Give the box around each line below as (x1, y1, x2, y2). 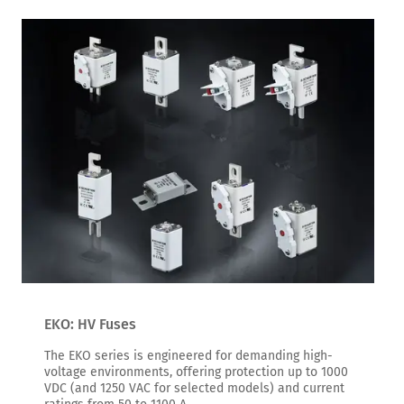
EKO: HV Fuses (44, 316, 136, 333)
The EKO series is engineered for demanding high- (44, 348, 333, 363)
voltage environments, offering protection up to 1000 (44, 364, 348, 380)
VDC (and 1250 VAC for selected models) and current (44, 381, 344, 396)
